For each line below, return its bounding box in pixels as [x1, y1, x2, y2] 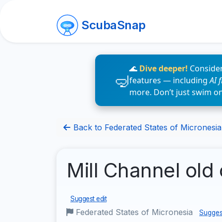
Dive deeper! [139, 63, 188, 74]
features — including [129, 75, 210, 86]
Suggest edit [70, 195, 107, 203]
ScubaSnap [81, 18, 146, 32]
